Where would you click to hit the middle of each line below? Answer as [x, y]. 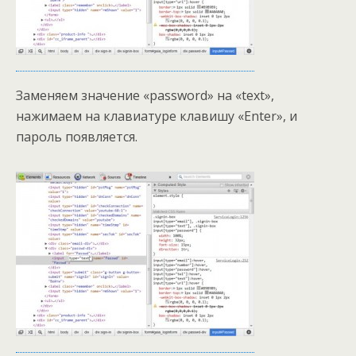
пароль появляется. [77, 137]
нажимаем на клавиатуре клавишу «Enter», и [157, 116]
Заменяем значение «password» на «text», [145, 95]
